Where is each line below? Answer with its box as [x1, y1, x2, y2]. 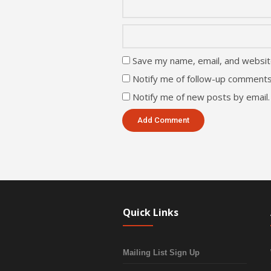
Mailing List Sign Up [122, 248, 200, 258]
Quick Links [122, 206, 178, 220]
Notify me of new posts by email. [132, 91, 270, 103]
